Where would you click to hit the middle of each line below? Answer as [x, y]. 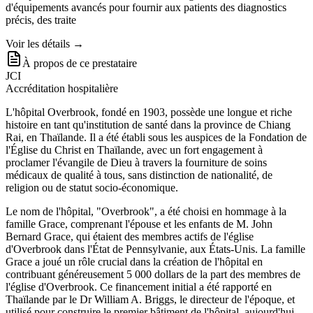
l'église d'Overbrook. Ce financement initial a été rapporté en [139, 287]
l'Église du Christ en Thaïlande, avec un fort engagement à [134, 150]
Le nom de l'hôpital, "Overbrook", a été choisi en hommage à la [146, 212]
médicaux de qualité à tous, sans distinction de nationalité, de [139, 175]
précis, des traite [41, 20]
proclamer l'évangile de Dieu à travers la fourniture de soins [136, 163]
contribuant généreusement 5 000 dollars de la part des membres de [153, 275]
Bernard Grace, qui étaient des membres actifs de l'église [130, 237]
